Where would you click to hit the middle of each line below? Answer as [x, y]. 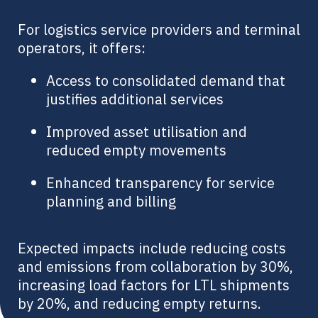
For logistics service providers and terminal [159, 29]
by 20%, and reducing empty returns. [139, 303]
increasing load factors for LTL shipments [154, 285]
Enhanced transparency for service [160, 182]
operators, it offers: [82, 48]
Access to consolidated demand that [166, 80]
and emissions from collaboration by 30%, [155, 266]
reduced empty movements [136, 150]
